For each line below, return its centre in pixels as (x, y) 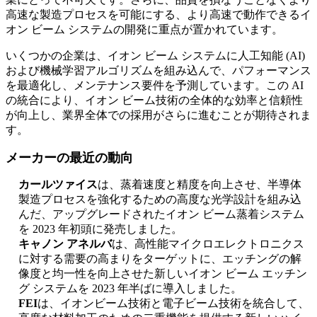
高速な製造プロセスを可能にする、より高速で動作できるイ (158, 15)
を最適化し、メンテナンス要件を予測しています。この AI (155, 86)
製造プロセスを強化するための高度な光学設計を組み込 (160, 200)
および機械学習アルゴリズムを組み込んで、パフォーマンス (158, 71)
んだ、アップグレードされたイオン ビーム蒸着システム (161, 214)
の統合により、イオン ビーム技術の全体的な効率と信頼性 (154, 100)
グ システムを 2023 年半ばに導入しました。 (130, 289)
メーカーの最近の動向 (69, 158)
